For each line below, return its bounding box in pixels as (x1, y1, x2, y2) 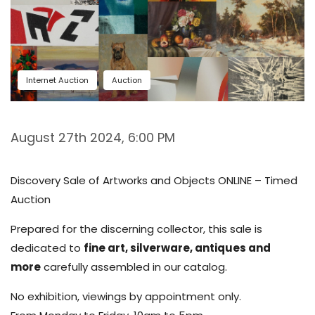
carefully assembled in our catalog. (41, 259, 227, 274)
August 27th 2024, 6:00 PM (11, 128, 175, 146)
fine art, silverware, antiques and (84, 240, 271, 255)
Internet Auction (26, 74, 89, 86)
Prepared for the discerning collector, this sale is (11, 221, 262, 236)
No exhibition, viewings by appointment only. (11, 288, 241, 304)
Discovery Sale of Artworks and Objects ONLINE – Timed (11, 172, 297, 188)
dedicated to (11, 240, 84, 255)
